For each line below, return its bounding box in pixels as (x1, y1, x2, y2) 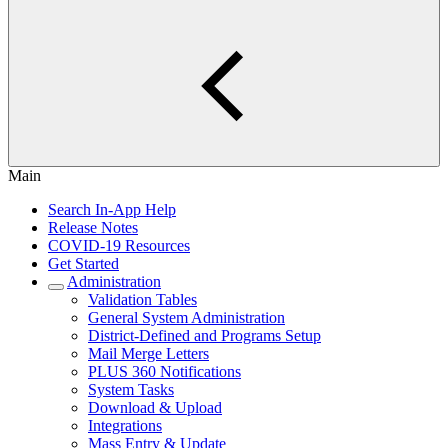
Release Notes (48, 219, 138, 236)
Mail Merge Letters (88, 345, 209, 362)
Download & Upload (88, 399, 222, 416)
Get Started (48, 255, 119, 272)
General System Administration (88, 309, 285, 326)
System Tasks (88, 381, 174, 398)
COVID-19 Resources (48, 237, 190, 254)
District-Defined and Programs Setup (88, 327, 321, 344)
